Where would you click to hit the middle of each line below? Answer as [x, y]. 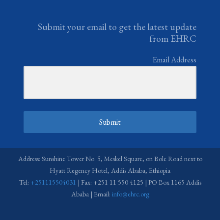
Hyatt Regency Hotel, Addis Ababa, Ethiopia [110, 171]
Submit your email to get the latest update [117, 27]
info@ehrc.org [130, 194]
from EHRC [173, 38]
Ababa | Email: [91, 194]
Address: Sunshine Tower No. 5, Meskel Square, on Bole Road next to [110, 159]
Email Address [174, 59]
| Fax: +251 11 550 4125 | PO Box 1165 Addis [138, 182]
